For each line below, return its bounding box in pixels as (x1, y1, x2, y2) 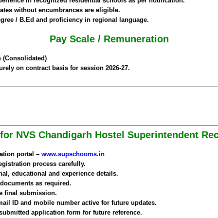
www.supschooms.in (41, 150, 105, 158)
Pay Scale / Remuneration (49, 34, 169, 44)
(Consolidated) (1, 54, 47, 62)
